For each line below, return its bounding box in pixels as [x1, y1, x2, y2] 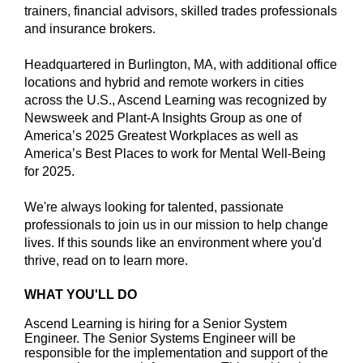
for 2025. [24, 164, 80, 178]
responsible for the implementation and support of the [24, 346, 328, 360]
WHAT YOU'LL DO [24, 288, 137, 301]
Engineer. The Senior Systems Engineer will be [24, 331, 296, 345]
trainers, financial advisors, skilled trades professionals [24, 4, 337, 18]
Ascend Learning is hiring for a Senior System [24, 317, 287, 331]
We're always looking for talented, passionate [24, 200, 284, 214]
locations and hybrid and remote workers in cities [24, 75, 304, 89]
